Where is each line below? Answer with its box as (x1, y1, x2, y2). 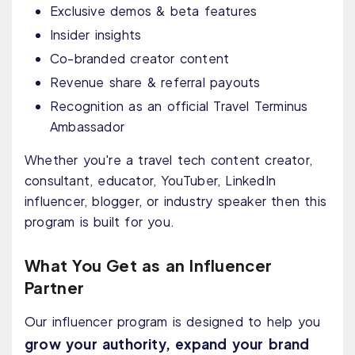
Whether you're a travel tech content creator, (25, 151, 313, 169)
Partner (25, 277, 85, 298)
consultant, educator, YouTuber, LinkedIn (25, 172, 277, 189)
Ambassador (50, 118, 124, 136)
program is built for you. (25, 213, 174, 231)
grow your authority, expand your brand (25, 335, 310, 353)
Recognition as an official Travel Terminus (50, 97, 308, 115)
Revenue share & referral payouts (50, 74, 261, 91)
